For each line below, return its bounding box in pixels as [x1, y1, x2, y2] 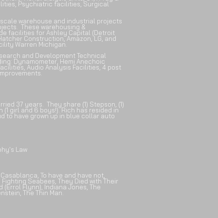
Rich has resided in [61, 106, 119, 114]
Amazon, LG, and [67, 35, 116, 42]
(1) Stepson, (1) [82, 100, 124, 108]
